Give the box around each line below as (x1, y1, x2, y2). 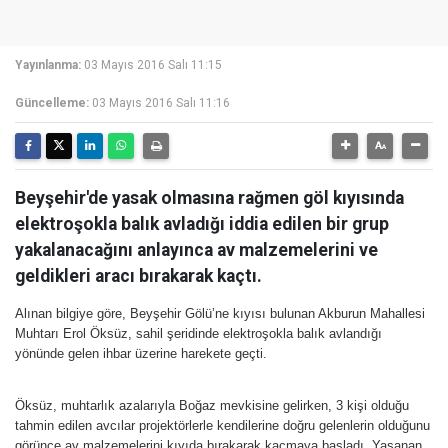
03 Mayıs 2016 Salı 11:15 (84, 58, 222, 72)
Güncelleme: (15, 96, 89, 110)
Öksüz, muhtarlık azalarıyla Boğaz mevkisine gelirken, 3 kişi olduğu (15, 398, 409, 413)
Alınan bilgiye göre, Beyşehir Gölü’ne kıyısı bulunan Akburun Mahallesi (15, 306, 425, 321)
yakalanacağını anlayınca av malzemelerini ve (15, 240, 378, 260)
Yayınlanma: (15, 58, 81, 72)
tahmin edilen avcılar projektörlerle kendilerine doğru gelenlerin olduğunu (15, 418, 430, 433)
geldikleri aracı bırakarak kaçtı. (15, 266, 262, 286)
